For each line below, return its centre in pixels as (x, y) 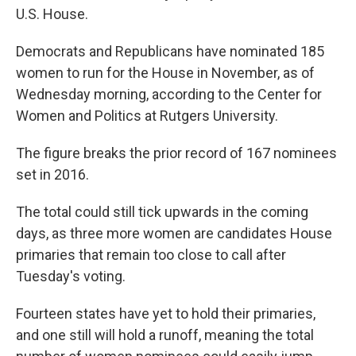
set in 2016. (52, 174)
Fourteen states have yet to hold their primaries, (166, 313)
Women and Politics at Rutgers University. (147, 116)
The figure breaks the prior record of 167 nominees (176, 153)
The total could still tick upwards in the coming (162, 212)
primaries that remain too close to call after (151, 255)
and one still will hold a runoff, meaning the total (165, 335)
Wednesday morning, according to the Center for (169, 94)
